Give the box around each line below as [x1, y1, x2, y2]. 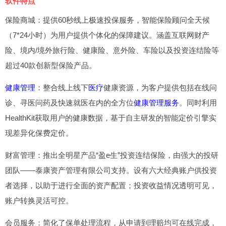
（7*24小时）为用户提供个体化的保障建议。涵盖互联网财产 [5, 31, 209, 39]
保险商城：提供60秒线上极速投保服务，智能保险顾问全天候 [5, 16, 210, 24]
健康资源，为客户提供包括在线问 [103, 83, 217, 92]
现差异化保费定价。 [5, 129, 73, 137]
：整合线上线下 [35, 83, 88, 92]
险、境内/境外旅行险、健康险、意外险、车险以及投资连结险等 [5, 46, 219, 54]
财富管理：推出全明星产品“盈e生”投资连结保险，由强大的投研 [5, 151, 218, 159]
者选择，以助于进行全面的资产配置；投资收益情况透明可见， [5, 181, 217, 190]
